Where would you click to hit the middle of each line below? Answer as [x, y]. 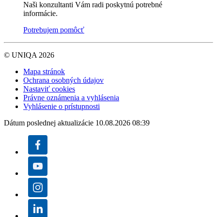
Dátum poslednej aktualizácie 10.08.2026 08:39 [77, 123]
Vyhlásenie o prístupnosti [62, 106]
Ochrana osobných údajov [63, 80]
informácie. [40, 13]
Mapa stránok [44, 71]
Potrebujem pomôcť [54, 30]
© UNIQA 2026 [29, 55]
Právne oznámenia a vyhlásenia [71, 97]
